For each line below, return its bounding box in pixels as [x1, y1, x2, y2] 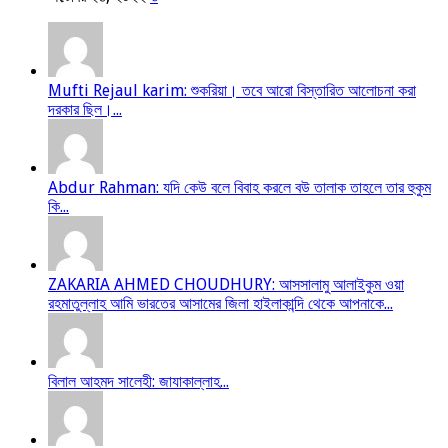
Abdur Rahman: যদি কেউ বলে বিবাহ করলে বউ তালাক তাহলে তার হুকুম [48, 177, 431, 197]
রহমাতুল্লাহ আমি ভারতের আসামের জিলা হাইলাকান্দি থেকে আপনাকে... [48, 293, 393, 313]
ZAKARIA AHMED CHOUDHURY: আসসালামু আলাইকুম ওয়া [48, 274, 404, 294]
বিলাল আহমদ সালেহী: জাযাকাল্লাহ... [48, 371, 229, 391]
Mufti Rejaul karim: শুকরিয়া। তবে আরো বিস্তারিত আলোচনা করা [48, 80, 416, 100]
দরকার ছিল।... [48, 99, 122, 119]
